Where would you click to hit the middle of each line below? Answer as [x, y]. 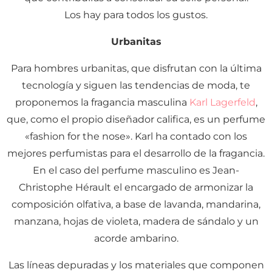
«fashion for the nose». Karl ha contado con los [136, 136]
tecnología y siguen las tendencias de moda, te [136, 85]
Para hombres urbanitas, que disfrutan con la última [136, 68]
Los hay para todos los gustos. [136, 15]
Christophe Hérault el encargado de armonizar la [136, 187]
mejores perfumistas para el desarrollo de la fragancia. [136, 153]
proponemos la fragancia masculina [102, 102]
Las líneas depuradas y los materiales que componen [136, 265]
